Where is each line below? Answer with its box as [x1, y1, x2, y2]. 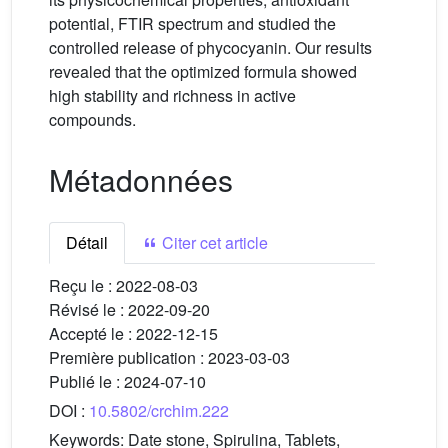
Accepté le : [49, 322, 136, 345]
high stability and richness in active [49, 84, 296, 107]
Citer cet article [158, 231, 268, 254]
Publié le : [49, 370, 124, 393]
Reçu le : [49, 274, 116, 297]
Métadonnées [49, 158, 233, 201]
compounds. [49, 108, 136, 131]
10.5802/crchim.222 [89, 399, 229, 422]
